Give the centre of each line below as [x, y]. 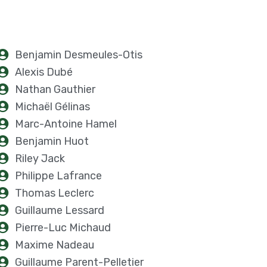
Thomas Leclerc [54, 193]
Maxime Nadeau [54, 245]
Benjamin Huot [52, 141]
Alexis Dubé [44, 72]
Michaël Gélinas [52, 107]
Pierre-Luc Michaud [63, 228]
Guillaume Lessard [59, 210]
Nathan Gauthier [55, 89]
